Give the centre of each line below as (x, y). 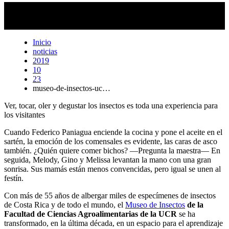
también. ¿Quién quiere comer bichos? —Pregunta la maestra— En (112, 150)
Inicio (42, 42)
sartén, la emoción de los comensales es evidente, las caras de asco (111, 141)
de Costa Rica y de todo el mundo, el (65, 204)
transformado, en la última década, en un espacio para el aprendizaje (113, 223)
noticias (45, 51)
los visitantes (25, 114)
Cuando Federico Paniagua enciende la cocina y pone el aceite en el (113, 132)
